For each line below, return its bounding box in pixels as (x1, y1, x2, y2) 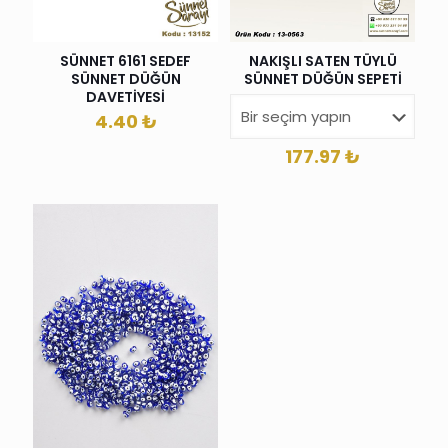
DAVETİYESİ (86, 86, 165, 107)
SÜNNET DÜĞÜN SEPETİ (243, 68, 402, 89)
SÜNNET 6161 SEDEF (60, 50, 191, 71)
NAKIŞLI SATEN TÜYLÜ (248, 50, 397, 71)
